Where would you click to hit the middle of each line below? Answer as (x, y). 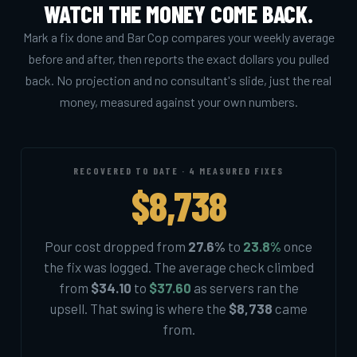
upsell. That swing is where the (139, 308)
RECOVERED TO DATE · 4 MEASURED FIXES (178, 170)
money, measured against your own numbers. (178, 101)
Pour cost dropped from (116, 246)
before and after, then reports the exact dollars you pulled (178, 58)
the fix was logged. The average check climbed (178, 267)
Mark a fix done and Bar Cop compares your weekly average (178, 37)
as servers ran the (245, 287)
